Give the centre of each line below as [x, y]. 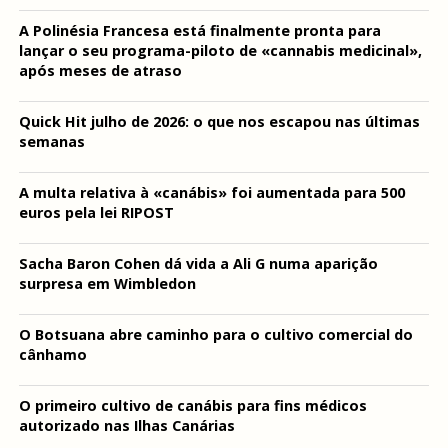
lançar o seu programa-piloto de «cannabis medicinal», [220, 50]
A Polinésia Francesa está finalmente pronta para [199, 30]
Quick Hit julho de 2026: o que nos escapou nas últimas [219, 121]
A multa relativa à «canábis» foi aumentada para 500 [211, 192]
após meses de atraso [100, 70]
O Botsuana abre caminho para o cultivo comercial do [215, 334]
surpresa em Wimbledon [107, 283]
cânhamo [52, 354]
